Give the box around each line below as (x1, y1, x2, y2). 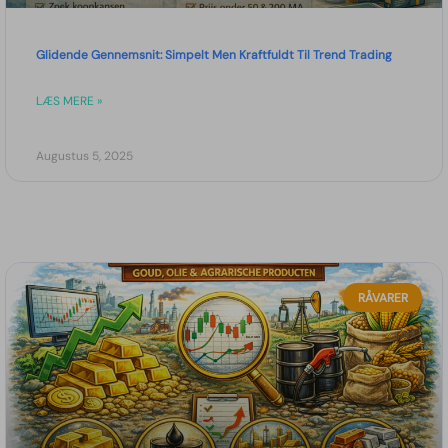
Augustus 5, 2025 (36, 148, 133, 165)
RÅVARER (357, 289, 408, 306)
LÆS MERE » (36, 93, 102, 110)
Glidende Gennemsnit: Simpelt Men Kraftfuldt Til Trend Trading (36, 47, 392, 64)
